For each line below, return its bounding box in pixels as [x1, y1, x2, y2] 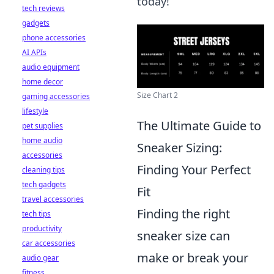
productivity [22, 223, 62, 234]
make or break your [137, 250, 248, 266]
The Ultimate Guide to [137, 117, 261, 134]
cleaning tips [22, 165, 65, 175]
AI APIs [22, 47, 46, 57]
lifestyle [22, 106, 48, 116]
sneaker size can [137, 228, 230, 244]
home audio [22, 135, 62, 146]
